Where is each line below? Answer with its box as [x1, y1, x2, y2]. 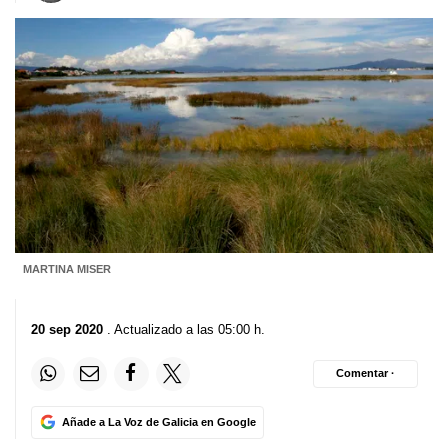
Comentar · [336, 367, 395, 380]
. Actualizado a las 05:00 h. [103, 321, 265, 337]
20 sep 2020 [31, 321, 103, 337]
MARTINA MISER [22, 263, 111, 276]
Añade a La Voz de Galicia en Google [61, 415, 256, 428]
